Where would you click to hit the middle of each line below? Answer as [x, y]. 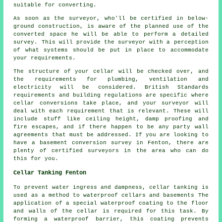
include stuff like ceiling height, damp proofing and [111, 119]
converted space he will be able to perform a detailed [111, 34]
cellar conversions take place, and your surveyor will [111, 103]
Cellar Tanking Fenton [50, 173]
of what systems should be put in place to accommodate [111, 50]
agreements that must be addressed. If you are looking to [111, 135]
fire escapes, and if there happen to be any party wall [111, 127]
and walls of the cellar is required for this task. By [111, 211]
